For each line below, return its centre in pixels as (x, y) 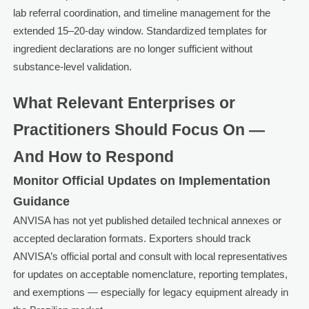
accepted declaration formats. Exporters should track (132, 239)
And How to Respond (93, 157)
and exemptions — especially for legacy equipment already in (150, 292)
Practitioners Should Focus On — (139, 130)
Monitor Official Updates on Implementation (141, 181)
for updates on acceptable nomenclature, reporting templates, (150, 275)
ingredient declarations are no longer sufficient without (132, 49)
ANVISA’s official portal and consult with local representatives (150, 257)
